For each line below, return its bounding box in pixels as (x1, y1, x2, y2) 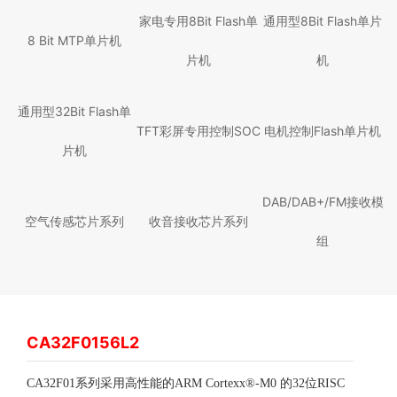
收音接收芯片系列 (148, 214, 248, 229)
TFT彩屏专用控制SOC (136, 123, 261, 138)
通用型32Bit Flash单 (17, 104, 131, 119)
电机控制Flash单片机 (264, 123, 382, 138)
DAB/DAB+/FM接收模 (261, 194, 384, 209)
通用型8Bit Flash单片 (263, 13, 383, 28)
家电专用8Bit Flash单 (138, 13, 258, 28)
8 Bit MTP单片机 (27, 33, 121, 48)
